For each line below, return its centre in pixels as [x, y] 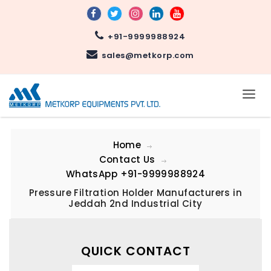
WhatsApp [93, 174]
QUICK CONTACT [135, 251]
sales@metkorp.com [146, 55]
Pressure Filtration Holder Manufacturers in [135, 192]
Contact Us [127, 159]
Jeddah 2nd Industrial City [135, 203]
